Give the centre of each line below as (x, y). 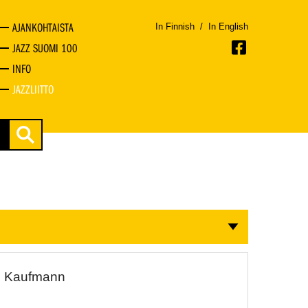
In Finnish (175, 26)
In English (228, 26)
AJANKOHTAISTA (43, 27)
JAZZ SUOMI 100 (45, 48)
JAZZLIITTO (33, 89)
